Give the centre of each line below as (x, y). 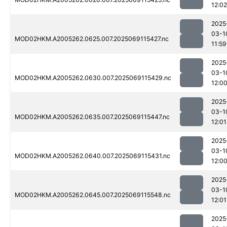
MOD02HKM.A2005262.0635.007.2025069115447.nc (92, 117)
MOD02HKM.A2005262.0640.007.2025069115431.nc (92, 156)
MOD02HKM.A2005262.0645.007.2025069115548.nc (93, 195)
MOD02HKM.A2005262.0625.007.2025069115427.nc (92, 39)
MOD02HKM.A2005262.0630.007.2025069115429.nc (93, 78)
